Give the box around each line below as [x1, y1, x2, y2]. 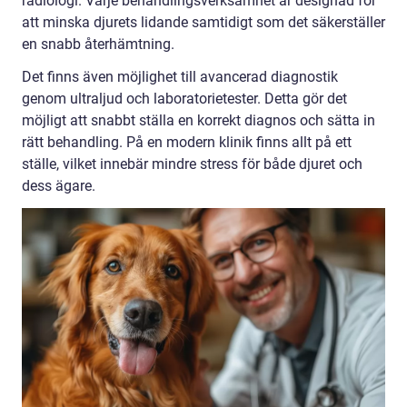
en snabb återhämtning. [22, 35, 174, 54]
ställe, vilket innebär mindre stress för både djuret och [22, 155, 362, 174]
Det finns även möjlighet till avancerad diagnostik [22, 68, 338, 86]
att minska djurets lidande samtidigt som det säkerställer [22, 14, 385, 32]
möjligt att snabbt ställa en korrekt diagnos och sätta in [22, 112, 375, 130]
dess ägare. [22, 177, 95, 195]
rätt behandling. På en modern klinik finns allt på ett [22, 134, 352, 152]
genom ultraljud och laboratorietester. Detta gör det [22, 90, 347, 108]
